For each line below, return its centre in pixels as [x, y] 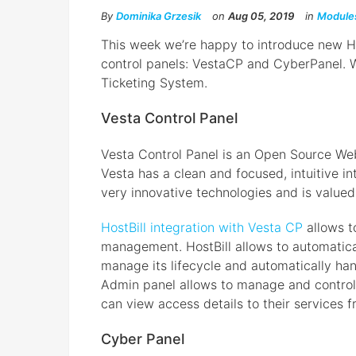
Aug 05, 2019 [261, 16]
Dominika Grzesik [159, 16]
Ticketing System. [154, 83]
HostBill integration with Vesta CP [202, 228]
